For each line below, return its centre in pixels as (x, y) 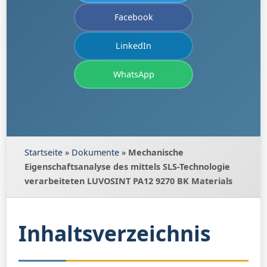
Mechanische (156, 152)
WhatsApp (133, 74)
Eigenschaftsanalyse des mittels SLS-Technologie (127, 167)
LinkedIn (133, 46)
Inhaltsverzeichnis (114, 233)
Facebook (133, 17)
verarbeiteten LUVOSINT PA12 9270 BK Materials (128, 181)
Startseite (44, 152)
